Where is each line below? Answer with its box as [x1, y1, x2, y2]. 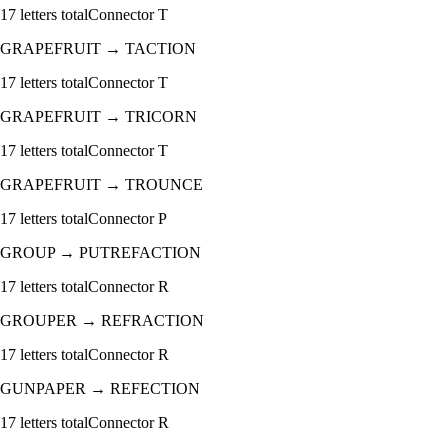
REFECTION [110, 380, 200, 398]
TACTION [125, 40, 196, 58]
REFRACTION [101, 312, 204, 330]
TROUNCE [125, 176, 203, 194]
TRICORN [125, 108, 197, 126]
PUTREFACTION [79, 244, 201, 262]
